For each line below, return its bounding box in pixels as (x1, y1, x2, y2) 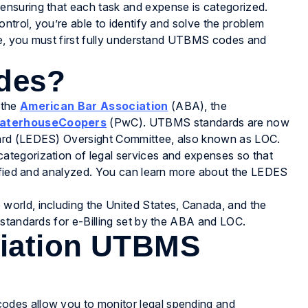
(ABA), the (168, 99, 228, 113)
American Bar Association (19, 99, 168, 113)
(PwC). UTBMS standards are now (107, 115, 290, 130)
